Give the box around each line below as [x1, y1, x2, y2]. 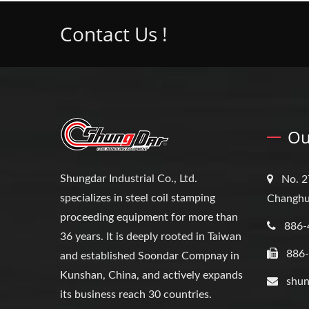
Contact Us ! [60, 20, 167, 47]
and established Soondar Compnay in [60, 250, 239, 261]
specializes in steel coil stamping [60, 192, 215, 203]
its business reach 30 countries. [60, 288, 212, 300]
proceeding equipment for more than [60, 211, 238, 223]
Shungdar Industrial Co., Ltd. [60, 172, 197, 184]
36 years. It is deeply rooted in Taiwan [60, 230, 241, 242]
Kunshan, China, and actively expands [60, 269, 243, 281]
